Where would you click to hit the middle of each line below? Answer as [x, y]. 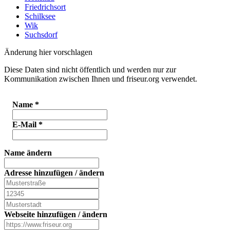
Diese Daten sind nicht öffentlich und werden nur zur [90, 70]
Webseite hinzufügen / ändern [56, 215]
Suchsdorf [41, 35]
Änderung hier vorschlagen [48, 52]
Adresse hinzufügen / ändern [54, 173]
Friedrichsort [45, 7]
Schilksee [40, 16]
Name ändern [28, 153]
